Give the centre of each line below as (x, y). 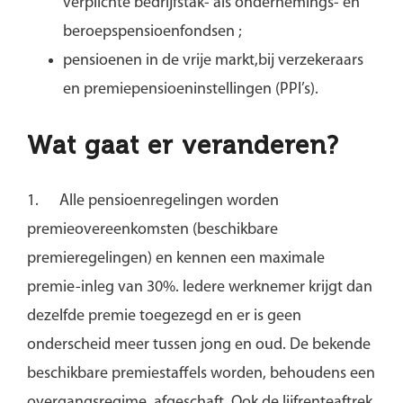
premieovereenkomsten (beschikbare (152, 229)
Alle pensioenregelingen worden (169, 201)
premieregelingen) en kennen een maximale (175, 258)
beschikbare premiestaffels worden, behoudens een (201, 373)
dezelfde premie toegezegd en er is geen (164, 316)
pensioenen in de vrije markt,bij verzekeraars (213, 60)
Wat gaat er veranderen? (183, 145)
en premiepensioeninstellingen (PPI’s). (190, 89)
